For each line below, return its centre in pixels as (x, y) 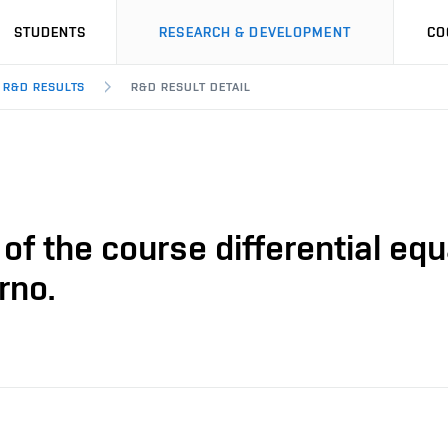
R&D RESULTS (44, 87)
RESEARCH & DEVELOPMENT (255, 32)
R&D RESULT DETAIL (191, 87)
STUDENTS (50, 32)
